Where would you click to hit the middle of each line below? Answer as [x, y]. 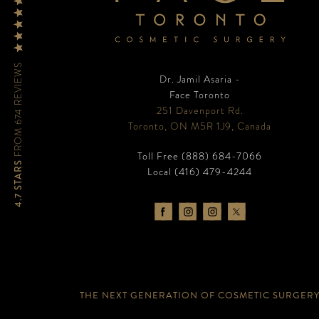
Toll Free [160, 156]
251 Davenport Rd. [200, 111]
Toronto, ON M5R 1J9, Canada [200, 126]
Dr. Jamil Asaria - [200, 79]
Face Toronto [200, 95]
